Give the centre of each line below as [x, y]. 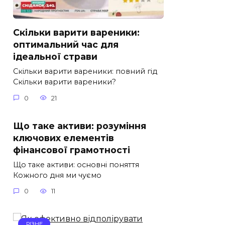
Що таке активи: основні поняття [76, 164]
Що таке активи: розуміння [80, 126]
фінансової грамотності [72, 150]
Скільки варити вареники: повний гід [85, 72]
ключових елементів [64, 138]
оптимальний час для [66, 45]
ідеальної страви [55, 57]
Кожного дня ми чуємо [57, 175]
